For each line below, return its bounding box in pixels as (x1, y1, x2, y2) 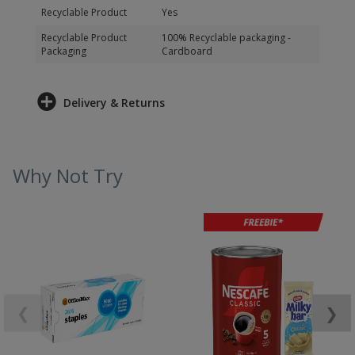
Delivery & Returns (63, 95, 165, 110)
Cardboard (162, 44, 212, 58)
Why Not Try (13, 162, 123, 189)
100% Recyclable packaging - (162, 31, 291, 44)
